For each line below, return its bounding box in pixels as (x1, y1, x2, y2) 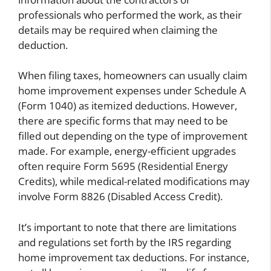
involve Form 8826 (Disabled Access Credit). (18, 189, 223, 204)
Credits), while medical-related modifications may (18, 174, 250, 189)
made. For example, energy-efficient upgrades (18, 144, 236, 158)
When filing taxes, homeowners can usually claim (18, 68, 247, 83)
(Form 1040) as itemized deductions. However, (18, 99, 237, 113)
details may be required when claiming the (18, 22, 218, 37)
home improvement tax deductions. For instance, (18, 250, 249, 264)
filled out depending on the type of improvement (18, 129, 247, 143)
